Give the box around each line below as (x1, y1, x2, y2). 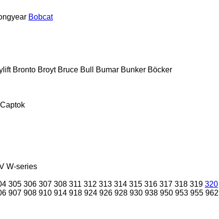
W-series (6, 162, 37, 171)
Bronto (13, 65, 36, 74)
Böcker (148, 65, 172, 74)
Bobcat (28, 12, 53, 21)
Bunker (121, 65, 146, 74)
